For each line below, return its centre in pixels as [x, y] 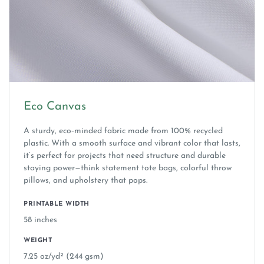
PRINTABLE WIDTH [57, 204]
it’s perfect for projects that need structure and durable [125, 156]
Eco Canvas [55, 107]
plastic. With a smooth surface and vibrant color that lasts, [132, 144]
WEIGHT [38, 241]
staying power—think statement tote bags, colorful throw [128, 169]
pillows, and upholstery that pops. [85, 181]
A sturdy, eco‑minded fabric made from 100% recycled [123, 131]
